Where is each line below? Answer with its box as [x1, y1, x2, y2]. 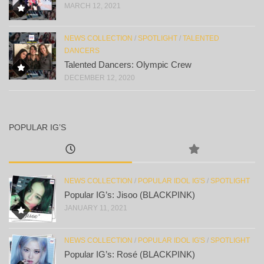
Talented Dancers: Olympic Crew [64, 59, 192, 70]
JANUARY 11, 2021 [64, 203, 127, 212]
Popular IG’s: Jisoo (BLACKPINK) [64, 189, 195, 200]
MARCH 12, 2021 [64, 1, 121, 10]
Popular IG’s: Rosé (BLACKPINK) [64, 249, 195, 259]
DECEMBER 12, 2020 [64, 73, 135, 82]
